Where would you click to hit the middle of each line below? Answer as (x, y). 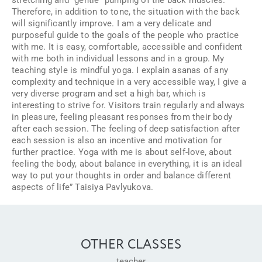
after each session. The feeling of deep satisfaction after (126, 128)
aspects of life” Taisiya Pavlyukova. (83, 187)
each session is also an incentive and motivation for (117, 140)
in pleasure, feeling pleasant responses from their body (122, 117)
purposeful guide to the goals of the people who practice (125, 35)
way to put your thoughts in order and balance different (122, 175)
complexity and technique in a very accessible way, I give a (129, 82)
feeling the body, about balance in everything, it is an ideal (127, 163)
